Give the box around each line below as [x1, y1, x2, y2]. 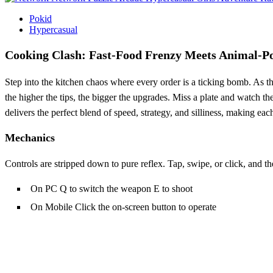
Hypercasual [29, 24, 77, 35]
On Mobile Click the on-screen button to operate [30, 201, 216, 212]
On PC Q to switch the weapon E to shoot [30, 183, 193, 194]
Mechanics [5, 131, 55, 144]
